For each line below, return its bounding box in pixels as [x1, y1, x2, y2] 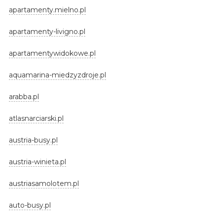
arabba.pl [8, 92, 39, 101]
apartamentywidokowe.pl [8, 48, 96, 58]
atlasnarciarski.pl [8, 113, 64, 123]
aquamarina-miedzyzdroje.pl [8, 70, 106, 79]
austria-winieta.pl [8, 157, 66, 166]
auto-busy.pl [8, 200, 51, 210]
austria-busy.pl [8, 135, 58, 145]
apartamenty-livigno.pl [8, 27, 85, 36]
